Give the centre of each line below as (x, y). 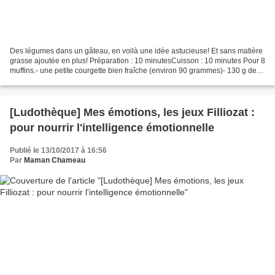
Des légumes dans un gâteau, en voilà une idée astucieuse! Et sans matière (136, 51)
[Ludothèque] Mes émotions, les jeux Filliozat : (132, 112)
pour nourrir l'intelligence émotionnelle (112, 127)
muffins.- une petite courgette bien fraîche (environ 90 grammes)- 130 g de (133, 70)
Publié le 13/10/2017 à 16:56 (58, 150)
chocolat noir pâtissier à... (52, 80)
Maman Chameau (55, 160)
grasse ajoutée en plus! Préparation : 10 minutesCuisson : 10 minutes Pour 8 (137, 60)
